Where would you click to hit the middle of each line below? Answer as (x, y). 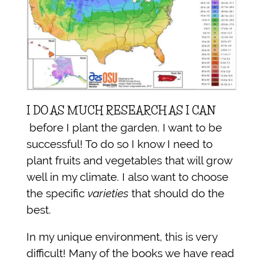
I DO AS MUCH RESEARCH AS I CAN (121, 110)
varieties (108, 193)
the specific (57, 193)
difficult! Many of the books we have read (130, 253)
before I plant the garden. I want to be (124, 127)
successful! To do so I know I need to (119, 144)
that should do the (176, 193)
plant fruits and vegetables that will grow (129, 160)
